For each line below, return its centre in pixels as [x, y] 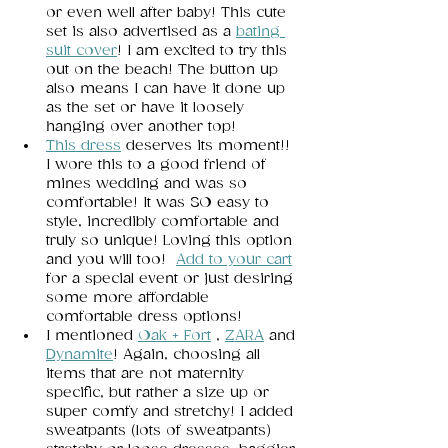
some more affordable [130, 298]
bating [260, 32]
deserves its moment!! [210, 146]
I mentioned [92, 336]
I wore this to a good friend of [158, 165]
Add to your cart [234, 260]
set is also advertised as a [141, 32]
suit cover [81, 51]
